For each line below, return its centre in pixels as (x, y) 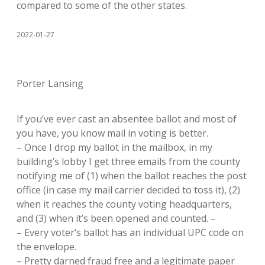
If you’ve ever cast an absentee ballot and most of (127, 119)
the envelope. (46, 247)
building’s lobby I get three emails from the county (128, 161)
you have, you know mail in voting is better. (112, 133)
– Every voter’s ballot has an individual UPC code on (130, 232)
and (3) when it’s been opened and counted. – (116, 218)
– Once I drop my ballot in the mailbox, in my (114, 147)
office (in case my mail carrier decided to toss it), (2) (128, 190)
